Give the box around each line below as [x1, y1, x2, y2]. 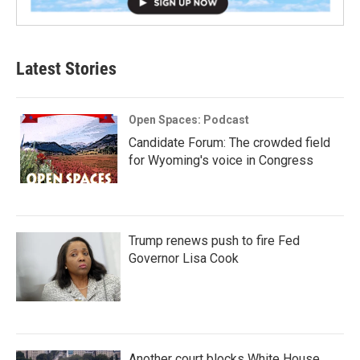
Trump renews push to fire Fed [129, 233, 300, 249]
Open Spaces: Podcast [129, 113, 249, 127]
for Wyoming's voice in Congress [129, 153, 313, 169]
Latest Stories [16, 59, 117, 80]
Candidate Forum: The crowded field [129, 135, 330, 151]
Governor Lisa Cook [129, 251, 239, 267]
